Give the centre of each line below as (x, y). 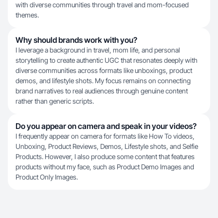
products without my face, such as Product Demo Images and (105, 167)
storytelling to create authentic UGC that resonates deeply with (107, 60)
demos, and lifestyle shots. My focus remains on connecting (103, 81)
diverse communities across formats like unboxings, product (104, 70)
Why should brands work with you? (76, 40)
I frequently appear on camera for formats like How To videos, (105, 136)
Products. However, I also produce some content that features (105, 156)
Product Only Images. (47, 177)
